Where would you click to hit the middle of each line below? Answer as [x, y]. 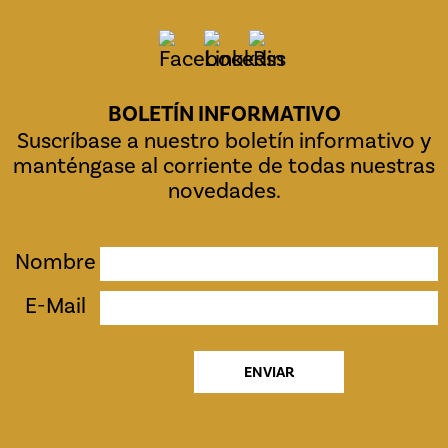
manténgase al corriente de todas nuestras [224, 166]
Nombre [55, 262]
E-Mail [55, 306]
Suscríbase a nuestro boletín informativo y [224, 141]
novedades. [224, 191]
